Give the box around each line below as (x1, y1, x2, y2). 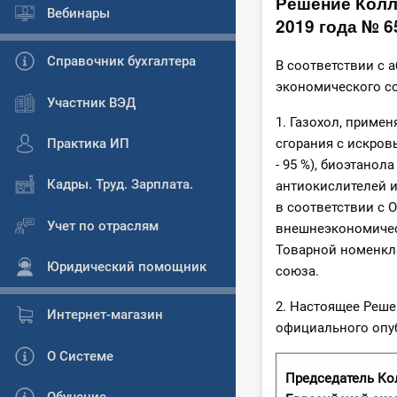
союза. (276, 263, 319, 280)
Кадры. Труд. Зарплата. (47, 176, 193, 193)
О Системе (47, 347, 113, 364)
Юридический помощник (47, 259, 206, 276)
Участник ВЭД (47, 94, 136, 111)
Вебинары (47, 4, 110, 21)
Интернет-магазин (47, 307, 163, 323)
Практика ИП (47, 135, 129, 152)
